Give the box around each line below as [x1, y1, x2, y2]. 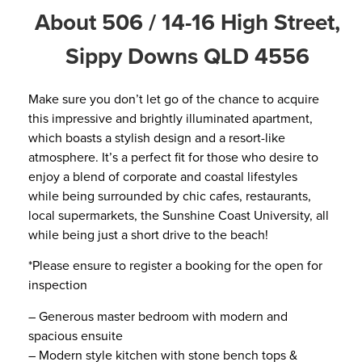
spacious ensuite [28, 326, 123, 344]
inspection [28, 276, 87, 294]
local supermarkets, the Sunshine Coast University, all [28, 206, 329, 224]
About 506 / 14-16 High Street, [34, 6, 340, 38]
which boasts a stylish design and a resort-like [28, 128, 285, 146]
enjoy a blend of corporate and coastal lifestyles [28, 167, 297, 185]
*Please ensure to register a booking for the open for [28, 256, 322, 275]
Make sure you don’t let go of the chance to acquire [28, 90, 319, 107]
